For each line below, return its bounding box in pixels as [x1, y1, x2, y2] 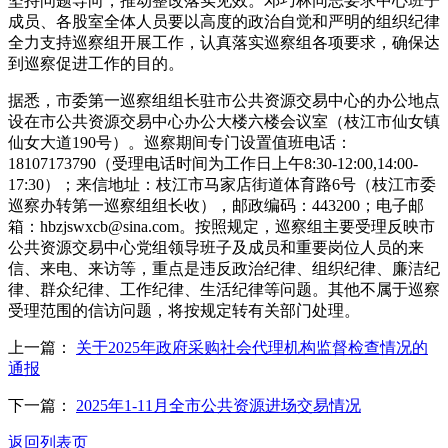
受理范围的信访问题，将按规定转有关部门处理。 [8, 301, 360, 319]
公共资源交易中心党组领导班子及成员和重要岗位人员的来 [8, 238, 424, 256]
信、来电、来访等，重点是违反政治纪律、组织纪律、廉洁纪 [8, 259, 440, 277]
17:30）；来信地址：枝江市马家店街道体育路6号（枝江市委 [8, 175, 436, 193]
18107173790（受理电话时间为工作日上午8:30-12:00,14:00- [8, 154, 418, 172]
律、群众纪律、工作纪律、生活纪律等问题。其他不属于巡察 [8, 280, 440, 298]
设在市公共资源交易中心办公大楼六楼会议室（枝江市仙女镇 [8, 112, 440, 130]
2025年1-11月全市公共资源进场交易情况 [76, 396, 361, 414]
